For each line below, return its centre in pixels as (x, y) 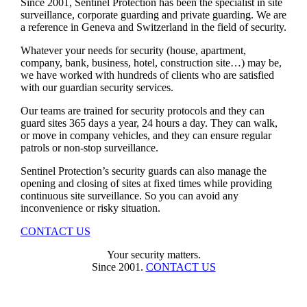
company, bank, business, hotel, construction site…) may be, (151, 62)
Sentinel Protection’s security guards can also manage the (143, 171)
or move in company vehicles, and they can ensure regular (146, 135)
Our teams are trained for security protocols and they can (142, 110)
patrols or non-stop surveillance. (89, 147)
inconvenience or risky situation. (90, 208)
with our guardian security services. (98, 87)
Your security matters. (153, 254)
